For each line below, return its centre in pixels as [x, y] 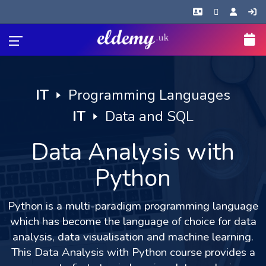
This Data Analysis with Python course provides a [133, 252]
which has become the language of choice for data [133, 221]
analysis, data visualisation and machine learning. [133, 237]
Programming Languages [149, 95]
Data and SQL [149, 116]
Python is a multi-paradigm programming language [133, 206]
